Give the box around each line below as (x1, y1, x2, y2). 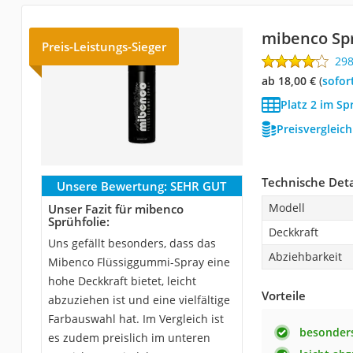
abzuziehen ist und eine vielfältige (47, 292, 230, 307)
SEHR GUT (170, 177, 227, 194)
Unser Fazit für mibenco (47, 200, 184, 217)
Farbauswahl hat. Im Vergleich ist (47, 310, 224, 326)
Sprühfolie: (47, 213, 110, 229)
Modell (268, 199, 305, 215)
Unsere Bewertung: (57, 177, 168, 194)
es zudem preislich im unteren (47, 329, 210, 345)
